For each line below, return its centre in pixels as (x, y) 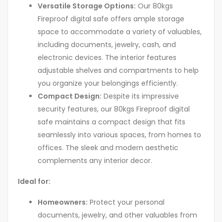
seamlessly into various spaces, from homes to (119, 135)
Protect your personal (126, 202)
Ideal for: (34, 182)
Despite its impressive (140, 96)
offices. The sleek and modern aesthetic (108, 148)
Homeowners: (63, 202)
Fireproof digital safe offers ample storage (111, 19)
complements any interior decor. (95, 161)
